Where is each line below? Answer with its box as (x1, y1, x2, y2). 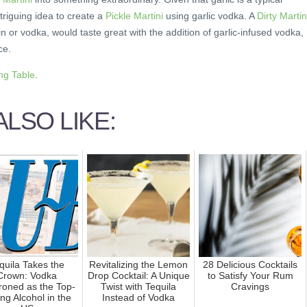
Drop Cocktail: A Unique (87, 269, 190, 281)
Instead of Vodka (102, 291, 175, 303)
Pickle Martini (106, 10, 163, 22)
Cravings (231, 280, 269, 292)
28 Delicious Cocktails (203, 258, 297, 270)
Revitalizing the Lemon (89, 258, 188, 270)
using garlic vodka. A (163, 10, 257, 22)
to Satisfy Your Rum (207, 269, 293, 281)
